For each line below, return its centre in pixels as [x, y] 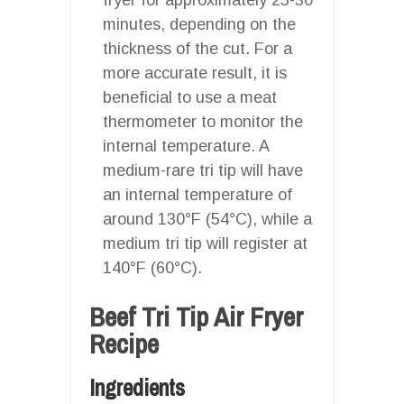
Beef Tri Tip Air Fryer [196, 316]
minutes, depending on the [199, 24]
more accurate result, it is [195, 73]
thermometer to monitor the [203, 121]
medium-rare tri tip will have [203, 170]
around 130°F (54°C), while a [207, 219]
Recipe [124, 343]
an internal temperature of [197, 194]
